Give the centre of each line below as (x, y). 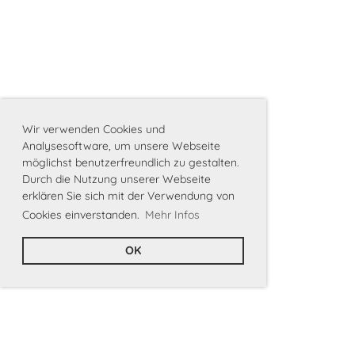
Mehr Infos (172, 214)
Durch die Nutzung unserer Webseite (116, 179)
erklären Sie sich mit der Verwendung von (128, 195)
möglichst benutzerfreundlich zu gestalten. (131, 162)
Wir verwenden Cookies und (94, 129)
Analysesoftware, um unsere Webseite (121, 145)
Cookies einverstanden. (82, 214)
